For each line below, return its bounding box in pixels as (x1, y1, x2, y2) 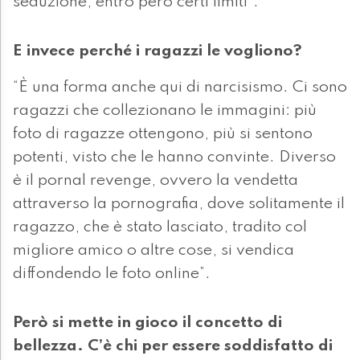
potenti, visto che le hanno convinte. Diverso (13, 149, 336, 166)
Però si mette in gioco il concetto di (13, 315, 282, 332)
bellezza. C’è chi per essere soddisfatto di (13, 338, 333, 355)
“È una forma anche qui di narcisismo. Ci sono (13, 80, 347, 96)
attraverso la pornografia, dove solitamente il (13, 196, 345, 213)
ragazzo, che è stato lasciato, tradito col (13, 219, 307, 236)
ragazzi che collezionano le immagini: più (13, 103, 317, 120)
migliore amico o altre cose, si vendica (13, 243, 294, 260)
